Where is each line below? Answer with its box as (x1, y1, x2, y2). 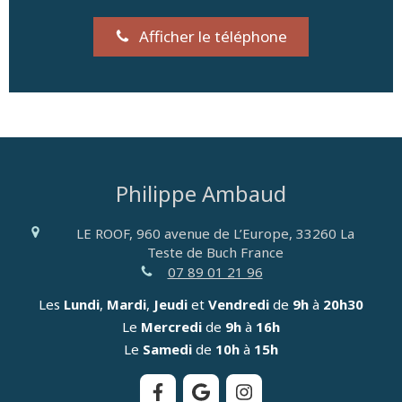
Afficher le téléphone (139, 25, 288, 47)
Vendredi (208, 295, 269, 314)
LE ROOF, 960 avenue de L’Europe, (75, 223, 293, 242)
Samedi (143, 340, 192, 359)
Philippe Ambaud (116, 178, 286, 208)
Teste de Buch (146, 242, 240, 261)
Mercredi (141, 318, 202, 336)
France (240, 242, 284, 261)
